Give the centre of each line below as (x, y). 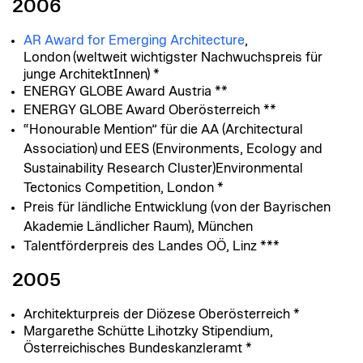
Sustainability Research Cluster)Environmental (163, 168)
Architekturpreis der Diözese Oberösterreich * (162, 315)
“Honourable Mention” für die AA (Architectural (163, 129)
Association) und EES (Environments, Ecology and (173, 149)
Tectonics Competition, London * (124, 188)
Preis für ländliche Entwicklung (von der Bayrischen (177, 207)
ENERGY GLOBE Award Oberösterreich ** (150, 110)
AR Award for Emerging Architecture (134, 40)
